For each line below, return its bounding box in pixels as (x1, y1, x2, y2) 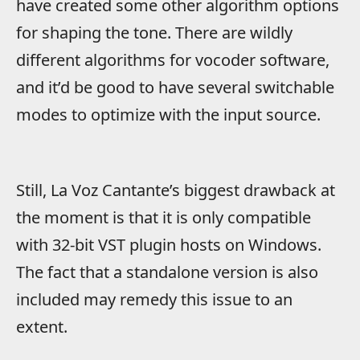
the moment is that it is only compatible (16, 207, 311, 229)
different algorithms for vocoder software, (16, 49, 329, 72)
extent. (16, 316, 67, 338)
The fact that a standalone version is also (16, 261, 318, 284)
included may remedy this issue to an (16, 288, 292, 311)
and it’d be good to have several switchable (16, 76, 334, 99)
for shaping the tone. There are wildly (16, 22, 292, 44)
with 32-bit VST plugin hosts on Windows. (16, 234, 321, 256)
